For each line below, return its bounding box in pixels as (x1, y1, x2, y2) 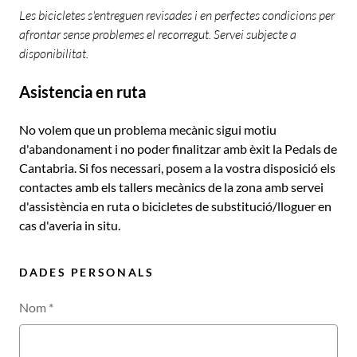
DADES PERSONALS (19, 265, 155, 279)
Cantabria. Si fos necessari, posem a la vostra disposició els (19, 160, 335, 175)
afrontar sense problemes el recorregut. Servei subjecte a (19, 26, 296, 42)
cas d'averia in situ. (19, 218, 123, 233)
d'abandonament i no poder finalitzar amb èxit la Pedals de (19, 141, 337, 156)
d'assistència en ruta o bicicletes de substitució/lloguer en (19, 198, 331, 214)
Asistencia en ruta (19, 82, 146, 101)
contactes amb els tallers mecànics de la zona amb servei (19, 179, 324, 194)
